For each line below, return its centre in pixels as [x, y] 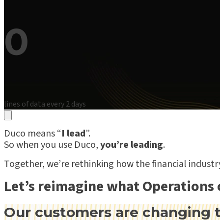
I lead [73, 133]
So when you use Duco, [52, 145]
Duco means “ [33, 133]
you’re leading [132, 145]
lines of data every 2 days [45, 104]
